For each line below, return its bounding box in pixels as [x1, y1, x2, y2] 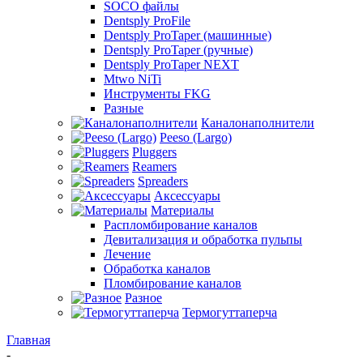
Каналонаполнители [201, 116, 314, 130]
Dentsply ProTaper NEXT [104, 58, 239, 71]
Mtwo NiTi [104, 72, 161, 86]
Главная [6, 333, 50, 347]
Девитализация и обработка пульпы [104, 233, 302, 246]
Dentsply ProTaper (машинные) [104, 28, 271, 42]
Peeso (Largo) [160, 130, 232, 144]
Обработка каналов [104, 262, 211, 275]
